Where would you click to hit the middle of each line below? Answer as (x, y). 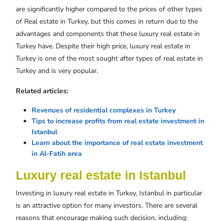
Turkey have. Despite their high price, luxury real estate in (103, 46)
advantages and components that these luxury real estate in (108, 34)
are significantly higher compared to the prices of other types (109, 9)
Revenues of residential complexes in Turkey (104, 110)
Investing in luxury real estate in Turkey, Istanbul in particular (109, 193)
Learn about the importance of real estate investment (117, 143)
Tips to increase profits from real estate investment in (118, 121)
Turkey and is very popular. (57, 71)
